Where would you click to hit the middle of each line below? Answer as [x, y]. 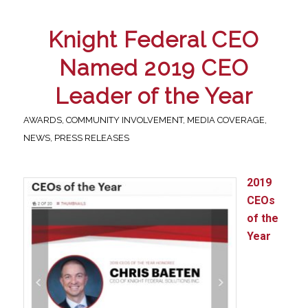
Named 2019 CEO [154, 68]
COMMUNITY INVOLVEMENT [124, 120]
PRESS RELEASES [91, 138]
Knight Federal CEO [154, 40]
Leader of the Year [154, 96]
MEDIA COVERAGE [225, 120]
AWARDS [42, 120]
